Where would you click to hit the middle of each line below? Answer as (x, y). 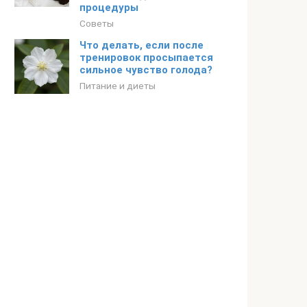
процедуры (109, 8)
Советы (97, 23)
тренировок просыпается (146, 58)
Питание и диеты (118, 86)
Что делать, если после (142, 45)
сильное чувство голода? (146, 70)
